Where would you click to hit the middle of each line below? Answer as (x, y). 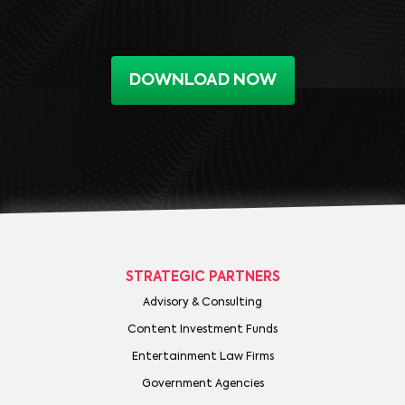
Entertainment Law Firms (202, 358)
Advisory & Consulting (202, 303)
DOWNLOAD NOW (202, 81)
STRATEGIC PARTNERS (202, 278)
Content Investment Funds (202, 330)
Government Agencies (202, 385)
